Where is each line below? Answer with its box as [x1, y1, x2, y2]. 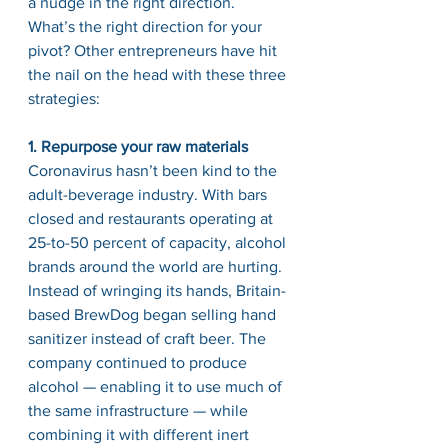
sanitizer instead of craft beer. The [28, 330, 270, 347]
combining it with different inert [28, 426, 253, 443]
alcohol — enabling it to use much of [28, 378, 286, 395]
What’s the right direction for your [28, 18, 266, 35]
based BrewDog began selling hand [28, 306, 280, 323]
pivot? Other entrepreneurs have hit [28, 42, 281, 59]
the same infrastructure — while [28, 402, 252, 419]
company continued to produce [28, 354, 251, 371]
